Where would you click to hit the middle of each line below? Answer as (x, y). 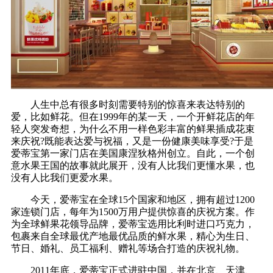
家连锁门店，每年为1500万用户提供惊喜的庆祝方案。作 (133, 211)
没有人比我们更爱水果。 (65, 177)
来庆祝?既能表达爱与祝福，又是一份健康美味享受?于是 (132, 141)
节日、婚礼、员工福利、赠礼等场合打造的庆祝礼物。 (128, 248)
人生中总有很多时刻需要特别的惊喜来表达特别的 (128, 104)
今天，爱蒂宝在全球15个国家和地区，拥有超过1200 (133, 199)
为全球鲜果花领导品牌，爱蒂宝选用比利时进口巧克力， (133, 224)
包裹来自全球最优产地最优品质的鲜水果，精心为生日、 (133, 236)
